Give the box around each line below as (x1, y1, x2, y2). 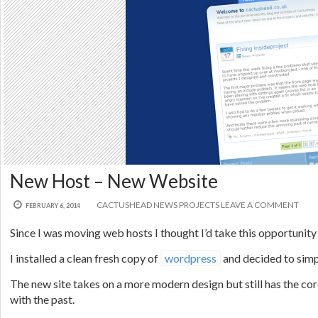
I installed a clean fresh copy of (10, 251, 160, 265)
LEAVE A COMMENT (220, 199, 299, 210)
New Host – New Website (10, 169, 218, 192)
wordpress (165, 251, 216, 265)
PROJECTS (178, 199, 219, 210)
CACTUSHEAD (96, 199, 152, 210)
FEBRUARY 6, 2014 (24, 201, 81, 209)
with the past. (10, 292, 75, 306)
